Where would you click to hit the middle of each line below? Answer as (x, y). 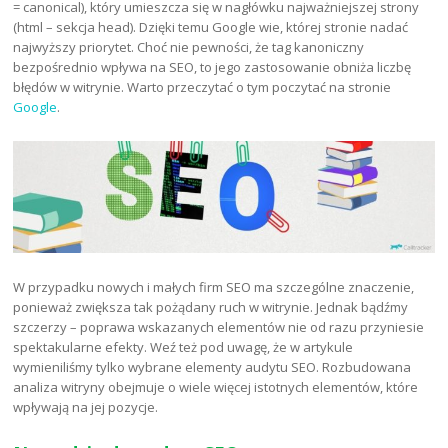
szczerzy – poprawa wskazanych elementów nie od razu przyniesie (219, 327)
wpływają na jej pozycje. (86, 407)
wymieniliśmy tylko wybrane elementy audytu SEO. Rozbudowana (212, 367)
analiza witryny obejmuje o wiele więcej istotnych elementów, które (216, 387)
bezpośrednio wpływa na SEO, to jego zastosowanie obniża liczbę (212, 67)
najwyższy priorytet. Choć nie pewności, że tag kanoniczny (189, 47)
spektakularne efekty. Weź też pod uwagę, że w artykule (183, 347)
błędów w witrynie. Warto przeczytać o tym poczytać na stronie (202, 87)
